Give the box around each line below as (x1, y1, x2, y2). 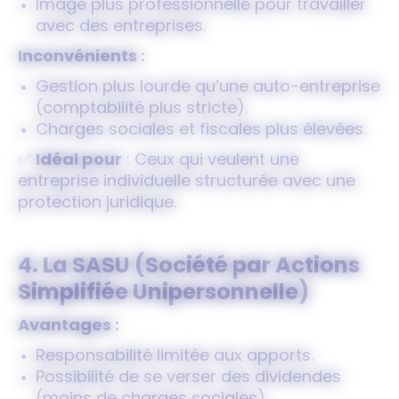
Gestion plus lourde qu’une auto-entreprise (36, 79, 380, 96)
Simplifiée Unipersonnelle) (18, 283, 309, 305)
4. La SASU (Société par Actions (18, 256, 360, 278)
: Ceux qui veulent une (122, 152, 299, 169)
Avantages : (18, 318, 119, 335)
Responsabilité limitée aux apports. (36, 348, 313, 365)
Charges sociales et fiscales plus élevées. (36, 122, 366, 139)
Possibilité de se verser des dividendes (36, 370, 341, 387)
